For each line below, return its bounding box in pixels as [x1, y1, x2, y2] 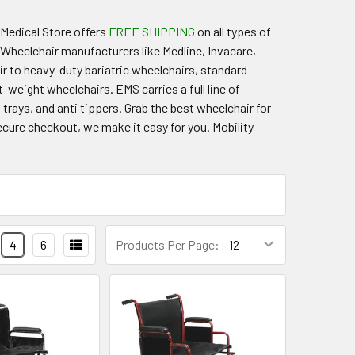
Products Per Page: [116, 237, 219, 253]
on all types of [195, 23, 272, 39]
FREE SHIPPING [109, 23, 196, 39]
